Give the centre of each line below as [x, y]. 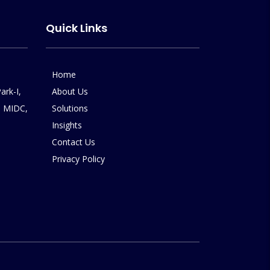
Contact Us [74, 142]
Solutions [70, 108]
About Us [70, 91]
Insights [67, 125]
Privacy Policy [78, 159]
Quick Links [77, 28]
